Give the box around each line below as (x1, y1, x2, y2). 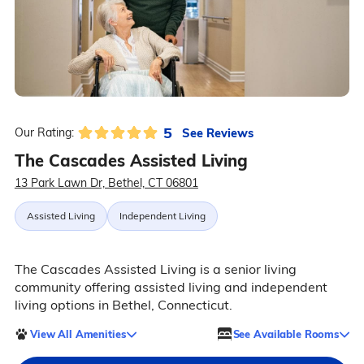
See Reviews (181, 124, 253, 141)
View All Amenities (29, 327, 126, 340)
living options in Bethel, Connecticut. (14, 297, 232, 314)
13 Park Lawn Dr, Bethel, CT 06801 (14, 175, 198, 191)
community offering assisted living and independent (14, 279, 327, 296)
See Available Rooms (232, 327, 340, 340)
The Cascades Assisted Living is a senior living (14, 261, 297, 278)
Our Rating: (14, 125, 74, 141)
